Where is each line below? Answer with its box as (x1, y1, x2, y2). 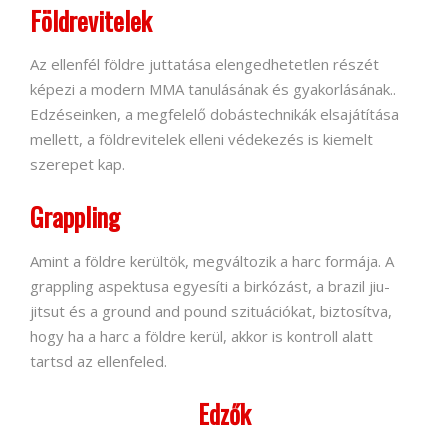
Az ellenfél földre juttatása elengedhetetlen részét (30, 54, 379, 75)
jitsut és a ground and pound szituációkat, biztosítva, (30, 300, 392, 321)
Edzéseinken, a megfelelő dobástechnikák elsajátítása (30, 104, 399, 125)
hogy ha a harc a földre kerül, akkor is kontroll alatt (30, 325, 373, 346)
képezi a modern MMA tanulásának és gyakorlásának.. (30, 79, 396, 100)
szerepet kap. (30, 154, 125, 175)
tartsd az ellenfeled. (30, 350, 167, 371)
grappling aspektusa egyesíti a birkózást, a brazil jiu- (30, 275, 390, 296)
